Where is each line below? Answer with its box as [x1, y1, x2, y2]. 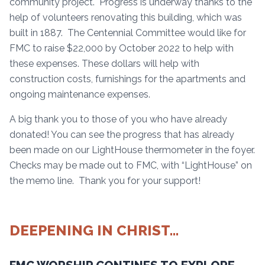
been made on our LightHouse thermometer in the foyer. [9, 144, 255, 156]
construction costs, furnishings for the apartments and [9, 73, 245, 85]
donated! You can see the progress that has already [9, 128, 234, 140]
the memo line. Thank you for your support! [9, 174, 201, 186]
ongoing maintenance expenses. [9, 88, 153, 100]
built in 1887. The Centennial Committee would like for [9, 27, 246, 38]
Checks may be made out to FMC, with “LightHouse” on [9, 159, 252, 171]
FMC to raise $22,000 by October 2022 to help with [9, 42, 234, 54]
